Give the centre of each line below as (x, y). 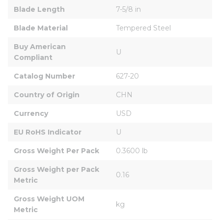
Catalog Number (44, 76)
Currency (31, 113)
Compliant (33, 57)
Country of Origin (47, 95)
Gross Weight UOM (50, 199)
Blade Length (39, 9)
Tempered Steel (143, 28)
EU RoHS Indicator (48, 132)
